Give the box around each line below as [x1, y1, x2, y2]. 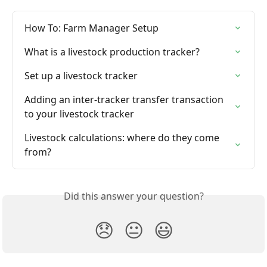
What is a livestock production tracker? [24, 45, 200, 59]
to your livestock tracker [24, 107, 134, 121]
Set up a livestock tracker [24, 69, 138, 83]
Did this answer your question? [63, 190, 204, 203]
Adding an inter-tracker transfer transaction [24, 93, 226, 107]
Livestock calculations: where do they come [24, 131, 222, 145]
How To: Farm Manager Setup [24, 21, 159, 35]
